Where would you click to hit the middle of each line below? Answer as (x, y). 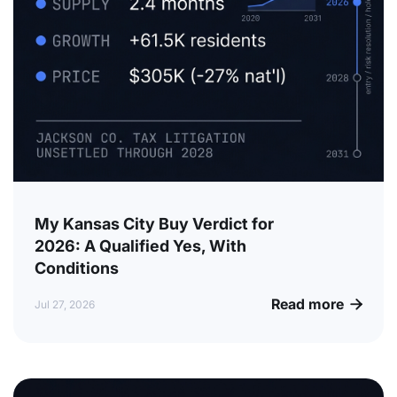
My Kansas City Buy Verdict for (154, 224)
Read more (307, 304)
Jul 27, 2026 (65, 305)
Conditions (77, 269)
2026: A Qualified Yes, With (140, 246)
